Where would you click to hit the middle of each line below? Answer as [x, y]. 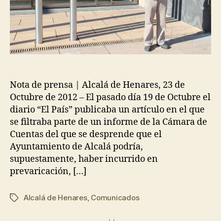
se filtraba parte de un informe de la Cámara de [109, 122]
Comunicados [115, 197]
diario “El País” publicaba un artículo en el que [107, 110]
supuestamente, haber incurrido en [84, 159]
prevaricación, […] [48, 171]
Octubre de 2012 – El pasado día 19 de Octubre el [110, 97]
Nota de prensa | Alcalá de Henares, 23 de [97, 85]
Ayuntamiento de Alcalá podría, [76, 147]
